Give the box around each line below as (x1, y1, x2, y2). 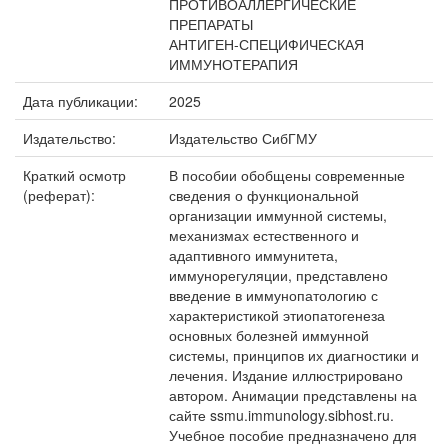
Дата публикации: (23, 91, 142, 111)
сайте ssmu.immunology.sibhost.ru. (169, 405, 394, 425)
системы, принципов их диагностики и (169, 345, 419, 365)
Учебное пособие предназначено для (169, 425, 417, 445)
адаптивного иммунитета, (169, 245, 338, 265)
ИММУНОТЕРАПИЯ (169, 54, 298, 74)
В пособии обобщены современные (169, 165, 405, 185)
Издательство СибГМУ (169, 128, 317, 148)
